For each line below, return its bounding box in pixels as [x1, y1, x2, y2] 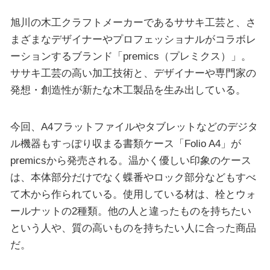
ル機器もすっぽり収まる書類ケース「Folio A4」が [10, 137, 241, 149]
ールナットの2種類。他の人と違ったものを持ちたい [10, 204, 251, 217]
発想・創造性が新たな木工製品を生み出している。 [10, 83, 246, 96]
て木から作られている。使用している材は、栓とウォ [10, 187, 256, 200]
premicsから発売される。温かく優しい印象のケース [10, 154, 251, 166]
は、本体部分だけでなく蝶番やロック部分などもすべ [10, 171, 256, 183]
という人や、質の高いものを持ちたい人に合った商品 [10, 221, 256, 234]
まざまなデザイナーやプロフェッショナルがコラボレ [10, 33, 256, 45]
